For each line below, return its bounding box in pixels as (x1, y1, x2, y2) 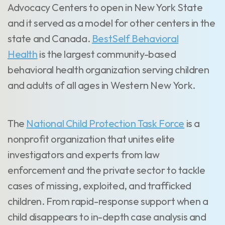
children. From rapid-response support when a (8, 195, 208, 207)
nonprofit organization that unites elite (8, 133, 175, 145)
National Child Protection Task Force (26, 117, 185, 130)
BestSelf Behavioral (91, 32, 179, 45)
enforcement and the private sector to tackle (8, 164, 205, 176)
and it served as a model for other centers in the (8, 17, 215, 29)
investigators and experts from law (8, 148, 160, 161)
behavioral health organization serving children (8, 63, 209, 76)
